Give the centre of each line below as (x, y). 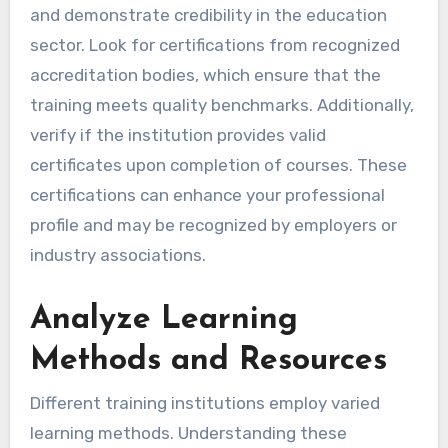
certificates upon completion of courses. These (218, 164)
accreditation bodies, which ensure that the (205, 74)
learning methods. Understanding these (188, 433)
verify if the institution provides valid (177, 134)
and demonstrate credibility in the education (208, 14)
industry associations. (117, 254)
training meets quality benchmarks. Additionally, (221, 104)
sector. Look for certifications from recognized (214, 44)
